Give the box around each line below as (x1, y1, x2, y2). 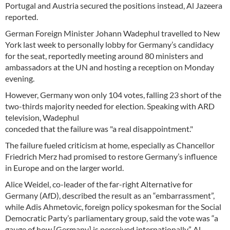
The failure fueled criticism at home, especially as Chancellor (5, 140, 215, 150)
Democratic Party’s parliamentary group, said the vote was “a (5, 213, 218, 223)
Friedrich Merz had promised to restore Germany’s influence (5, 151, 217, 162)
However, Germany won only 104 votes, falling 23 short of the (5, 90, 221, 100)
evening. (5, 73, 34, 84)
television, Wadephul (5, 112, 81, 123)
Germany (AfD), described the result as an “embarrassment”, (5, 190, 215, 201)
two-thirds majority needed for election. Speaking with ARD (5, 101, 215, 111)
